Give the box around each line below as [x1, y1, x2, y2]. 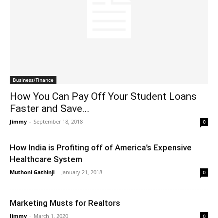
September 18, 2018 [34, 117, 83, 125]
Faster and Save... [10, 102, 90, 114]
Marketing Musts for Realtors [10, 198, 120, 208]
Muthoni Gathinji [10, 168, 54, 176]
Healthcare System [10, 154, 82, 164]
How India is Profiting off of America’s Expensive [10, 142, 192, 152]
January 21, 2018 [61, 168, 102, 176]
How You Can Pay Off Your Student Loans [10, 90, 197, 102]
